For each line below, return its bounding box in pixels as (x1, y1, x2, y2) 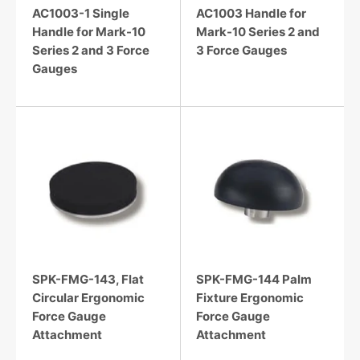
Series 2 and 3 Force (32, 43, 149, 59)
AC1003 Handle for (196, 6, 306, 22)
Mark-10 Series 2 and (196, 24, 320, 40)
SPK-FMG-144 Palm (196, 272, 312, 288)
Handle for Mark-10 (32, 24, 145, 40)
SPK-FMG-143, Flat (32, 272, 144, 288)
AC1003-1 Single (32, 6, 129, 22)
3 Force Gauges (196, 43, 287, 59)
